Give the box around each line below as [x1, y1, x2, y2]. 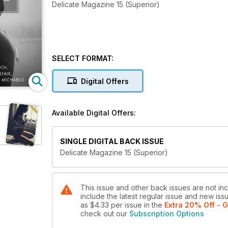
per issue [111, 201, 144, 210]
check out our [80, 209, 129, 218]
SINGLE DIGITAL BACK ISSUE [60, 137, 164, 146]
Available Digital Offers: [52, 108, 136, 117]
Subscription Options [129, 209, 204, 218]
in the [144, 201, 164, 210]
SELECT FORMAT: [52, 54, 113, 63]
